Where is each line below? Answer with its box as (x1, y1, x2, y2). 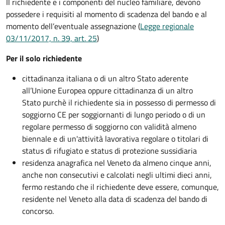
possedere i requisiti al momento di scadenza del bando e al (6, 8, 207, 21)
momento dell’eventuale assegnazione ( (6, 20, 140, 33)
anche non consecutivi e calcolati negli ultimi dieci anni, (22, 169, 212, 181)
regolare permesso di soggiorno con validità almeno (22, 121, 196, 133)
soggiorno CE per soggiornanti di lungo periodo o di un (22, 108, 205, 121)
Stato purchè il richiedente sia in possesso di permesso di (22, 96, 216, 109)
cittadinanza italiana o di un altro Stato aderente (22, 72, 188, 85)
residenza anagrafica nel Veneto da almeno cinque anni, (22, 157, 211, 169)
